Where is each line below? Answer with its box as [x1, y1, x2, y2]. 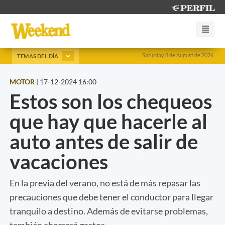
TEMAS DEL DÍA [17, 52, 60, 59]
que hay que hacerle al [10, 109, 207, 134]
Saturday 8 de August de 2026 [142, 52, 213, 58]
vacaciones [10, 149, 108, 174]
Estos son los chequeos [10, 89, 212, 114]
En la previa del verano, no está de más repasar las [10, 177, 200, 188]
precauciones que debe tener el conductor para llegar [10, 191, 213, 202]
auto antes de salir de [10, 129, 198, 154]
